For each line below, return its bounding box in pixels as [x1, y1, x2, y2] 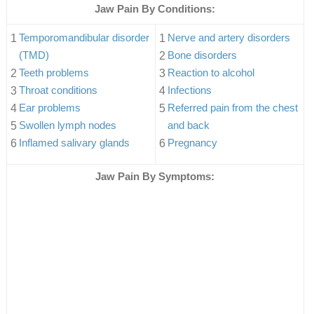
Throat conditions [18, 83, 97, 96]
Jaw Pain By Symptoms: [95, 170, 215, 182]
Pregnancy [167, 136, 217, 149]
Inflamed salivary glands [18, 136, 130, 149]
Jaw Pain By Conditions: [95, 2, 216, 15]
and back [167, 118, 210, 131]
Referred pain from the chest [167, 101, 298, 114]
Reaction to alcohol [167, 66, 254, 78]
